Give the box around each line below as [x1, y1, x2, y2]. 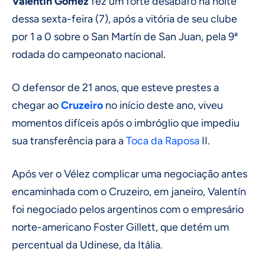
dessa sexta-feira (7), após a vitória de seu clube [12, 12, 237, 26]
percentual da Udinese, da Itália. [12, 238, 165, 252]
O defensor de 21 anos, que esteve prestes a [12, 81, 219, 95]
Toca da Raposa [126, 134, 199, 148]
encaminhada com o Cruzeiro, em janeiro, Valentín [12, 185, 246, 199]
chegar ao [12, 99, 61, 112]
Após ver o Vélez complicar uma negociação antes [12, 167, 247, 181]
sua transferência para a [12, 134, 126, 148]
